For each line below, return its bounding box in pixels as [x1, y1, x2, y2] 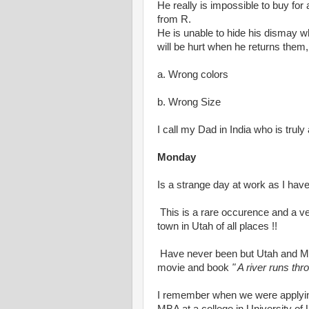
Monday [157, 152, 196, 163]
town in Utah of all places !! [157, 221, 277, 232]
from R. [157, 14, 191, 25]
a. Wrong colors [157, 69, 228, 80]
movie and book [157, 262, 229, 273]
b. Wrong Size [157, 97, 221, 108]
